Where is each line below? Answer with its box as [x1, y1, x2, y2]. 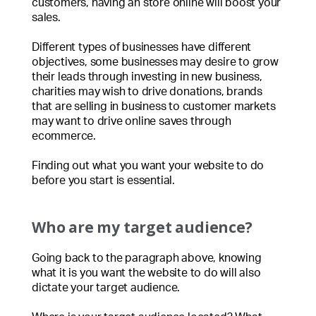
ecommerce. [32, 130, 97, 142]
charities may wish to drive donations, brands [32, 85, 262, 97]
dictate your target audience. [32, 281, 181, 293]
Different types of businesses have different [32, 41, 252, 53]
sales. [32, 11, 61, 23]
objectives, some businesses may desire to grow [32, 56, 279, 68]
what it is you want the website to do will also [32, 267, 261, 279]
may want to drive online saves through [32, 115, 231, 127]
